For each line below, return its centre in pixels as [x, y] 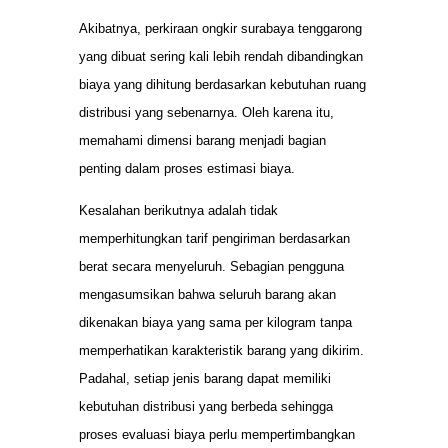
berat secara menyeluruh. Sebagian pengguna [211, 267]
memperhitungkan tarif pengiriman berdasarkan [214, 239]
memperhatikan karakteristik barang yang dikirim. [221, 351]
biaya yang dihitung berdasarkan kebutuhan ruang [222, 84]
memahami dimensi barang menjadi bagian [202, 140]
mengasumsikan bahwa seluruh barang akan [207, 295]
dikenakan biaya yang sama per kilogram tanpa [215, 323]
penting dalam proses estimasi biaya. [187, 168]
